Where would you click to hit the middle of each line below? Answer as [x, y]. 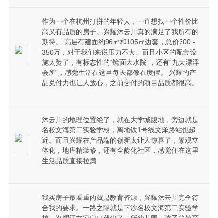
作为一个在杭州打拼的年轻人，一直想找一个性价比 [120, 22]
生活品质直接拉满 [69, 161]
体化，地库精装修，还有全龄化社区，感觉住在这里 [120, 151]
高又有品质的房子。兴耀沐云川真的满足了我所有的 [120, 32]
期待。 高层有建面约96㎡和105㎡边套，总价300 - [118, 42]
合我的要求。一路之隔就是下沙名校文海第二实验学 [120, 208]
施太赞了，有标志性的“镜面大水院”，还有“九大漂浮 [120, 63]
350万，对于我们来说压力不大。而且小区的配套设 [119, 52]
